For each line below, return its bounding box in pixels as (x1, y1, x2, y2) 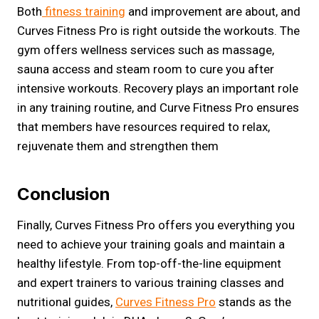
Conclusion (17, 184, 115, 204)
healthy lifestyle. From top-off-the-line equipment (17, 256, 281, 271)
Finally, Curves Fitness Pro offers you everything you (17, 218, 295, 232)
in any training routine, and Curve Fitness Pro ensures (17, 100, 299, 115)
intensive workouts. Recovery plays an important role (17, 81, 298, 95)
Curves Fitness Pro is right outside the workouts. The (17, 23, 300, 38)
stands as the (216, 295, 291, 309)
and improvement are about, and (125, 4, 300, 19)
